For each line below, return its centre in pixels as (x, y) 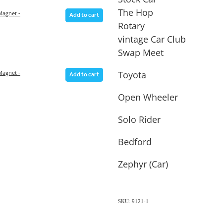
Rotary (131, 26)
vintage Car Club (152, 39)
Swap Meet (140, 53)
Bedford (135, 142)
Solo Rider (139, 120)
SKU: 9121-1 (133, 201)
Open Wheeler (148, 97)
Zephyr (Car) (143, 164)
